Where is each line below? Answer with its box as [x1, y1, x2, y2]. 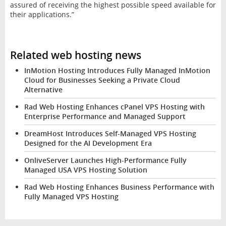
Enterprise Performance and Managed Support [24, 111, 186, 121]
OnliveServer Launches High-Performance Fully [24, 155, 187, 165]
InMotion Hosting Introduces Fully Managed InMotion [24, 65, 210, 75]
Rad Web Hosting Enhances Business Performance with [24, 182, 214, 192]
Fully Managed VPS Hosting [24, 191, 119, 201]
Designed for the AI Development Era [24, 138, 152, 148]
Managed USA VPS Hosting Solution [24, 164, 147, 175]
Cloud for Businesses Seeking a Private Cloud [24, 75, 180, 85]
